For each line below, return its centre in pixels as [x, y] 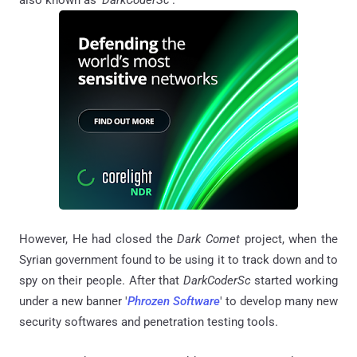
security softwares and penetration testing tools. [149, 322]
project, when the [289, 239]
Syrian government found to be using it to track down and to [178, 260]
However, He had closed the [98, 239]
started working [294, 281]
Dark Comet [209, 239]
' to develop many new [279, 302]
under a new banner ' [73, 302]
